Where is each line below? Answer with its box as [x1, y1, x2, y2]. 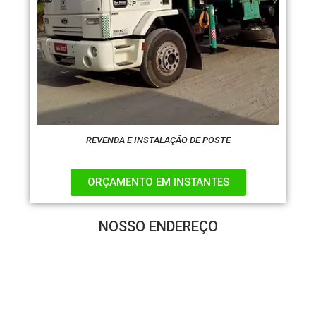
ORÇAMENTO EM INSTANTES [87, 176, 229, 189]
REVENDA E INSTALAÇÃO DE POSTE [85, 134, 231, 145]
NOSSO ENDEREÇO [98, 218, 218, 236]
